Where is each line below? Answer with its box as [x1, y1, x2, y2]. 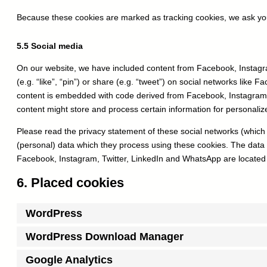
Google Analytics [26, 253, 113, 266]
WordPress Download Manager [26, 230, 184, 243]
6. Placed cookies [17, 175, 124, 191]
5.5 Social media [17, 41, 83, 51]
